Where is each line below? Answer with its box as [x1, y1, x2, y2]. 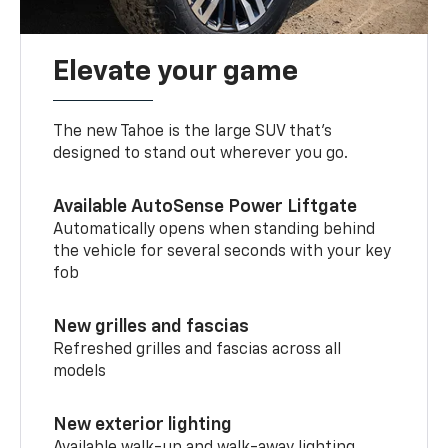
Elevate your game [53, 57, 299, 86]
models [53, 363, 107, 380]
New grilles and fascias [53, 317, 250, 336]
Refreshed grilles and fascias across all [53, 341, 342, 358]
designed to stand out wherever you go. [53, 145, 349, 162]
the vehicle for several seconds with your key [53, 243, 392, 260]
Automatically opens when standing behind [53, 221, 376, 238]
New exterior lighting [53, 415, 233, 434]
